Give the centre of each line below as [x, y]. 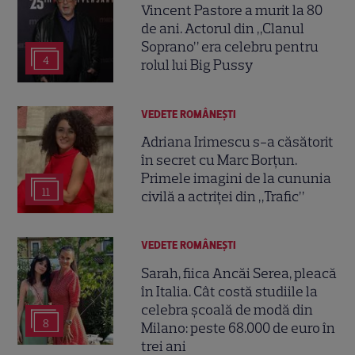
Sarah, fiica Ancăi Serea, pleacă [239, 273]
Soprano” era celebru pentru [230, 47]
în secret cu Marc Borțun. [219, 160]
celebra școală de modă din [227, 309]
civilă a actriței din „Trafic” [223, 196]
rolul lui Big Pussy [197, 65]
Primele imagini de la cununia [237, 178]
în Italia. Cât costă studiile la [230, 291]
